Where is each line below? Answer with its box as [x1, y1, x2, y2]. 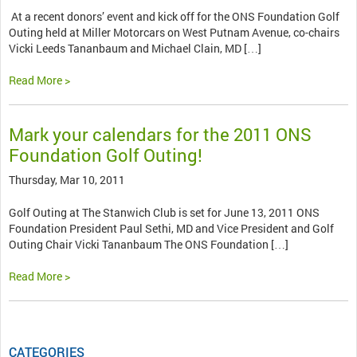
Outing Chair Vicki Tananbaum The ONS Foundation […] [9, 237, 288, 253]
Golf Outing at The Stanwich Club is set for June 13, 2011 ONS [9, 205, 320, 221]
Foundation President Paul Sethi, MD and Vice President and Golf [9, 221, 334, 237]
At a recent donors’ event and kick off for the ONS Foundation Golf [9, 9, 339, 25]
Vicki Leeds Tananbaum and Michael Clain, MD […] [9, 41, 261, 57]
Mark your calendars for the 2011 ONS [9, 123, 312, 147]
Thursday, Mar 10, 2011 [9, 172, 125, 188]
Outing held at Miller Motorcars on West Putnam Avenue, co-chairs [9, 25, 339, 41]
